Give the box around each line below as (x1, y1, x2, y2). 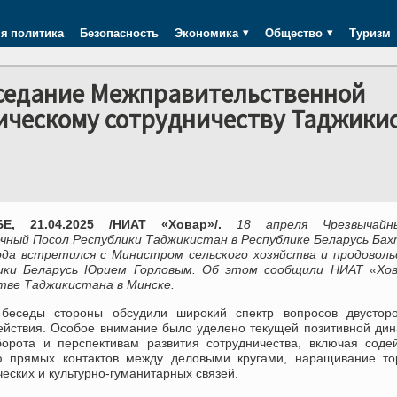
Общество (265, 24, 323, 42)
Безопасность (80, 24, 159, 42)
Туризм (349, 24, 391, 42)
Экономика (175, 24, 238, 42)
